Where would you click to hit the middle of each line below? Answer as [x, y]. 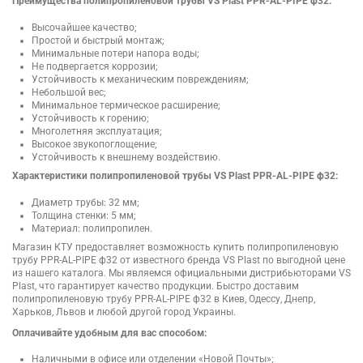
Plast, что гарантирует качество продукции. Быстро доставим [156, 286]
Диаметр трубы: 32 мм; [85, 202]
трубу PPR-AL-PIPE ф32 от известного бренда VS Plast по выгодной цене [179, 261]
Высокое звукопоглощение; [94, 144]
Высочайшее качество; [84, 27]
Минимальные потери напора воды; [115, 53]
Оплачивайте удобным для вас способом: [109, 333]
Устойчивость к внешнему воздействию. [126, 157]
